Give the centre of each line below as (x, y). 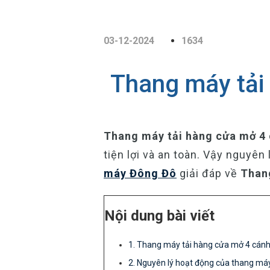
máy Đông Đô (140, 173)
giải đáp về (209, 173)
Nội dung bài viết (159, 216)
